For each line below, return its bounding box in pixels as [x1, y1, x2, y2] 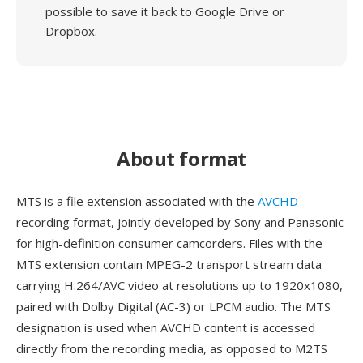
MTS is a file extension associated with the [16, 193, 258, 209]
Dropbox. [45, 23, 97, 39]
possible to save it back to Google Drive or [45, 3, 284, 19]
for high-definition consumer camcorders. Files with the [16, 235, 322, 251]
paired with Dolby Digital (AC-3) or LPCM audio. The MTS [16, 298, 331, 314]
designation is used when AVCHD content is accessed [16, 319, 315, 335]
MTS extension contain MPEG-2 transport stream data [16, 256, 322, 272]
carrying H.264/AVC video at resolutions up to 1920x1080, [16, 277, 343, 293]
